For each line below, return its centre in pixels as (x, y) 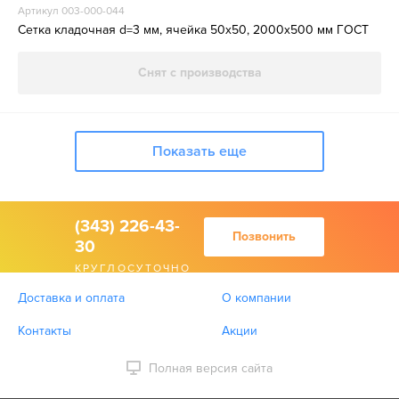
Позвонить (264, 236)
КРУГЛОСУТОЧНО (133, 269)
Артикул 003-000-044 (71, 11)
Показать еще (199, 151)
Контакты (45, 331)
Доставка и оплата (71, 298)
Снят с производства (199, 73)
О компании (256, 298)
